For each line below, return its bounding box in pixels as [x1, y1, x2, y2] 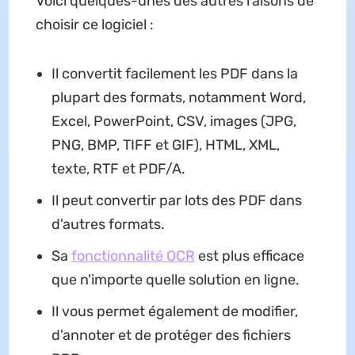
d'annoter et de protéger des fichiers [51, 326, 291, 345]
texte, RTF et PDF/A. [51, 160, 185, 178]
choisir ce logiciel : [35, 16, 154, 34]
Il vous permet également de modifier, [51, 303, 298, 321]
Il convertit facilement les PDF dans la [51, 65, 298, 83]
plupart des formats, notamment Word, [51, 89, 306, 107]
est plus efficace [194, 247, 304, 265]
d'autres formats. [51, 216, 165, 234]
